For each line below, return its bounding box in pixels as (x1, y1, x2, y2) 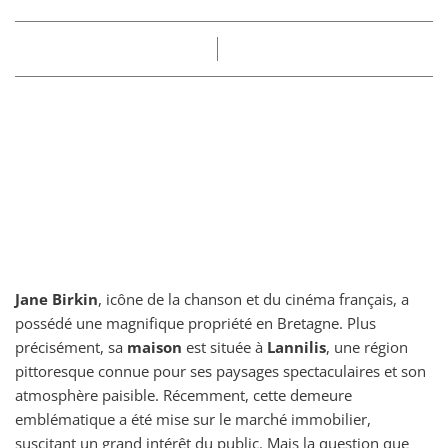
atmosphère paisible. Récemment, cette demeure (15, 385, 352, 405)
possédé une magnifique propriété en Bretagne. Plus (15, 313, 376, 333)
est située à (182, 337, 267, 357)
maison (127, 337, 182, 357)
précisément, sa (15, 337, 127, 357)
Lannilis (267, 337, 326, 357)
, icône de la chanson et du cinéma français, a (98, 289, 409, 309)
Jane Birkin (15, 289, 98, 309)
